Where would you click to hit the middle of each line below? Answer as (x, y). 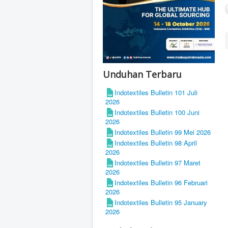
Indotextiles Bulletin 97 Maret (158, 163)
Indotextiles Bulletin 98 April (156, 143)
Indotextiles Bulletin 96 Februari (161, 183)
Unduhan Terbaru (142, 75)
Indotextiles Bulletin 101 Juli (156, 93)
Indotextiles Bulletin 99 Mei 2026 (163, 132)
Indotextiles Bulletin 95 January (161, 203)
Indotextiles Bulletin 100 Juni (157, 112)
